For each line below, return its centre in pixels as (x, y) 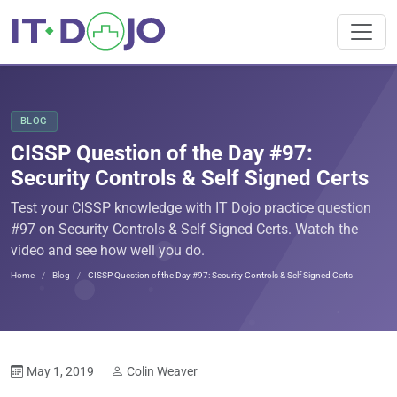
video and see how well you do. (108, 250)
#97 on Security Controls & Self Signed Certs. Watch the (184, 229)
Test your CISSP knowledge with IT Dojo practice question (191, 208)
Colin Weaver (162, 371)
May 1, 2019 (62, 371)
